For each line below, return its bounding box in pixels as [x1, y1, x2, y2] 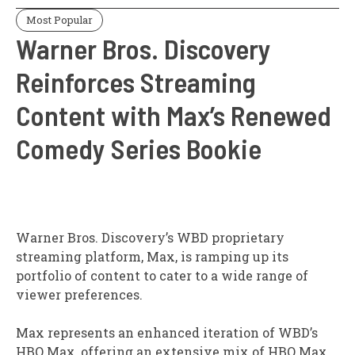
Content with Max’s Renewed [16, 98, 331, 132]
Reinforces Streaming [16, 65, 256, 99]
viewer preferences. [16, 286, 143, 303]
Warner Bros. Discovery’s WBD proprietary [16, 229, 284, 246]
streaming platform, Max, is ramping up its [16, 248, 288, 265]
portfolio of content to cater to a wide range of [16, 267, 308, 284]
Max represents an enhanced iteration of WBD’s [16, 324, 318, 342]
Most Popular [26, 13, 93, 28]
